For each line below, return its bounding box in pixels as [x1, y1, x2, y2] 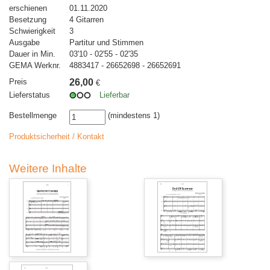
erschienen [9, 4, 47, 13]
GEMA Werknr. [9, 61, 61, 71]
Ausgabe [9, 38, 40, 48]
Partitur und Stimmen [69, 38, 143, 48]
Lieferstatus [9, 90, 50, 100]
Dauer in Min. [9, 49, 55, 59]
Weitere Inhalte [9, 162, 87, 175]
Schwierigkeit [9, 27, 55, 36]
